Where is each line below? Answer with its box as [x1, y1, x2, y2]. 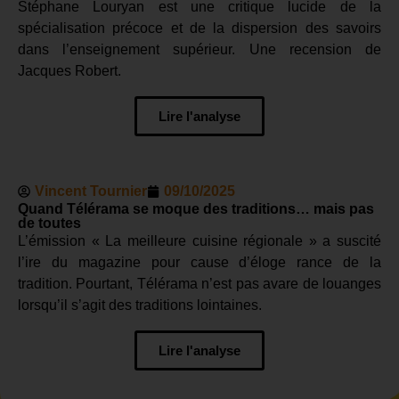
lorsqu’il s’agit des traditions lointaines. [18, 297, 262, 313]
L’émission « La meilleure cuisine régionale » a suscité [18, 232, 381, 248]
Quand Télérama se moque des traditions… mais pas [18, 200, 374, 216]
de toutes [18, 215, 81, 231]
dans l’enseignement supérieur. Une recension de [18, 41, 381, 57]
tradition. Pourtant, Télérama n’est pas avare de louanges [18, 275, 381, 291]
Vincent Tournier [35, 183, 147, 199]
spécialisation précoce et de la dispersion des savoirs [18, 20, 381, 36]
